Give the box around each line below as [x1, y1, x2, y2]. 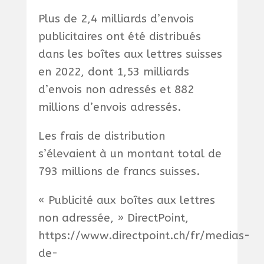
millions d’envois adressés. [38, 101, 181, 114]
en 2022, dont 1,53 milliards [38, 65, 189, 79]
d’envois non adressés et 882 [38, 83, 194, 97]
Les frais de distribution [38, 130, 165, 143]
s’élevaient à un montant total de [38, 147, 222, 161]
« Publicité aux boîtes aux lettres [38, 194, 215, 207]
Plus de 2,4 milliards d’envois [38, 12, 194, 26]
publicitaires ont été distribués [38, 30, 201, 44]
